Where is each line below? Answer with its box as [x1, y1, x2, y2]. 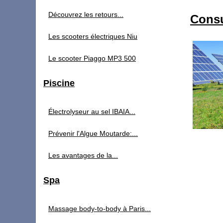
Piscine [43, 78, 75, 88]
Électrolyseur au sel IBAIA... [48, 108, 135, 115]
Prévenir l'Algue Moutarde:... [48, 129, 138, 137]
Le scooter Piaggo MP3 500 [48, 54, 136, 62]
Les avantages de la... [48, 151, 118, 159]
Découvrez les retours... [48, 10, 123, 18]
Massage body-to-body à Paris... [48, 205, 151, 213]
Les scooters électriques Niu [48, 32, 137, 40]
